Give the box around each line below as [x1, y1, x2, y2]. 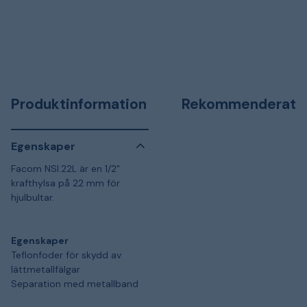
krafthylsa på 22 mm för [11, 177, 120, 189]
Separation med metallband [11, 278, 138, 290]
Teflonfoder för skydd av [11, 249, 121, 261]
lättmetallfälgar [11, 263, 80, 275]
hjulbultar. [11, 191, 54, 204]
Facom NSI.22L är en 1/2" [11, 162, 120, 175]
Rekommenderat [182, 95, 296, 114]
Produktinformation [11, 95, 147, 114]
